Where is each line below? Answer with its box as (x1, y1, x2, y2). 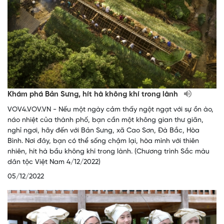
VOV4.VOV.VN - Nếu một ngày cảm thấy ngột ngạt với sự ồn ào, (7, 106, 213, 114)
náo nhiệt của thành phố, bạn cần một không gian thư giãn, (7, 116, 203, 124)
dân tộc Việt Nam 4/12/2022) (7, 158, 100, 166)
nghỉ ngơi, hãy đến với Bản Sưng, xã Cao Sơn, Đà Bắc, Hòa (7, 127, 199, 135)
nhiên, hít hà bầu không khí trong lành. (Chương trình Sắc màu (7, 148, 209, 156)
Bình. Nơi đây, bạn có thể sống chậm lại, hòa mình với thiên (7, 137, 199, 145)
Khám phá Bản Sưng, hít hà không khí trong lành (7, 90, 180, 99)
